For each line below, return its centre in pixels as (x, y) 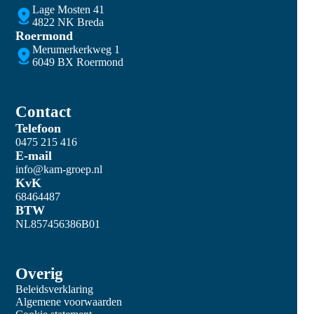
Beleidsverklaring (55, 289)
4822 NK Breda (68, 22)
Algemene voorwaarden (69, 302)
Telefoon (39, 129)
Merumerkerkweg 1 (76, 50)
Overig (40, 274)
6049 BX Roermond (78, 62)
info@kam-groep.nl (59, 170)
